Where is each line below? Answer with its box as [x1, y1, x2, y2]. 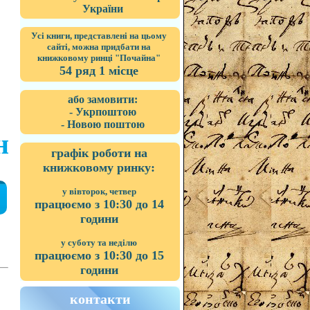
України [82, 3, 123, 15]
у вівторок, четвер [62, 186, 136, 197]
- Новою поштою [61, 118, 145, 130]
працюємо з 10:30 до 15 [34, 248, 164, 262]
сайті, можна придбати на [47, 42, 151, 52]
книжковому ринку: [43, 161, 155, 174]
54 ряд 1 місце [60, 64, 138, 77]
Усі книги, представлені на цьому [31, 30, 167, 41]
